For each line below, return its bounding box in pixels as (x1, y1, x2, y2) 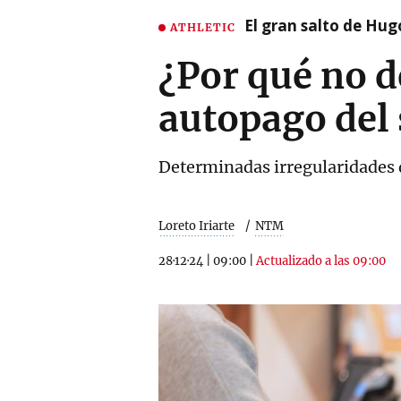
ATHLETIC (170, 20, 235, 34)
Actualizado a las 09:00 (256, 253, 386, 269)
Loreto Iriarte (158, 218, 235, 234)
